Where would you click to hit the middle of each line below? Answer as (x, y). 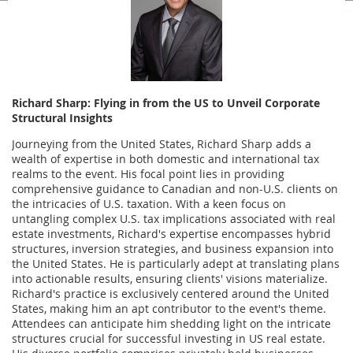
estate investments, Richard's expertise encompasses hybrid (171, 234)
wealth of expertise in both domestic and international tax (165, 159)
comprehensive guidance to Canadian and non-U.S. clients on (175, 189)
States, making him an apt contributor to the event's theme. (169, 309)
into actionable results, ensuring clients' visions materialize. (170, 279)
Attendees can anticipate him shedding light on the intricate (171, 324)
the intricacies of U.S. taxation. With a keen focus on (149, 204)
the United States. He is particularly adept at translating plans (176, 264)
